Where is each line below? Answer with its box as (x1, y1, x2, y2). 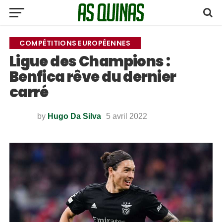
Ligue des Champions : (9, 52, 170, 71)
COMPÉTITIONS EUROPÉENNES (19, 38, 131, 48)
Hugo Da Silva (47, 112, 101, 120)
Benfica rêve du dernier (9, 67, 176, 87)
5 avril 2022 (106, 112, 147, 120)
